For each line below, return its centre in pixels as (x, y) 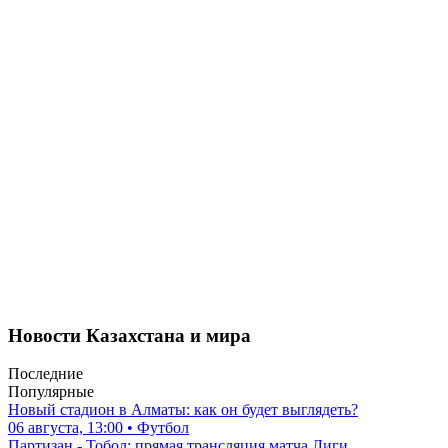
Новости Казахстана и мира (129, 335)
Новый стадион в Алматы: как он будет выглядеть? (183, 410)
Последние (45, 374)
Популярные (51, 392)
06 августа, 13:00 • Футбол (98, 428)
